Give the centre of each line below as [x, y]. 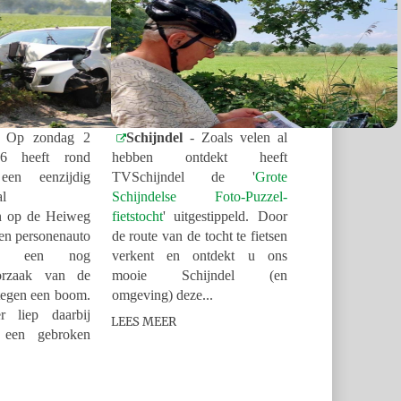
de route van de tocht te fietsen [199, 235]
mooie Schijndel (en [199, 275]
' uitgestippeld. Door [225, 216]
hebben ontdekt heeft [199, 157]
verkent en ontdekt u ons [199, 255]
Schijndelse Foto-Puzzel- [199, 196]
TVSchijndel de [182, 176]
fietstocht [137, 216]
